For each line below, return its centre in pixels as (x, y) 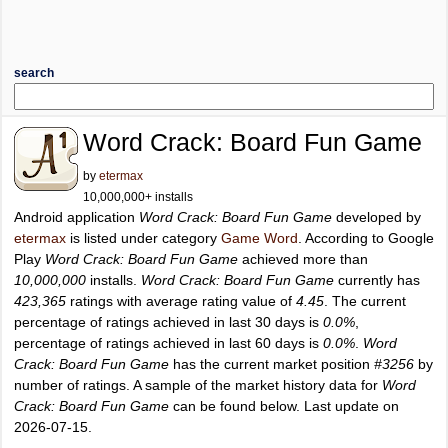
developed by (376, 217)
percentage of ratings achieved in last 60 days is (168, 343)
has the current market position (271, 364)
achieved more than (303, 259)
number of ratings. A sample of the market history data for (198, 385)
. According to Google (366, 238)
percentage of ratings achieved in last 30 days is (168, 322)
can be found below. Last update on (284, 406)
